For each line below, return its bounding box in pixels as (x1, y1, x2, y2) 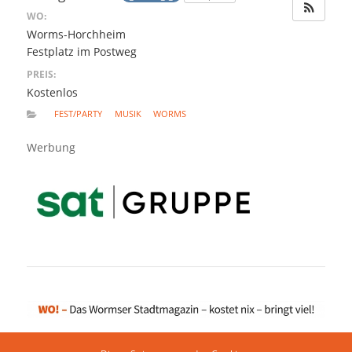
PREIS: (26, 67, 56, 81)
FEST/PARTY (54, 108, 103, 120)
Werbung (26, 140, 75, 156)
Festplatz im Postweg (26, 44, 137, 60)
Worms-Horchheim (26, 27, 126, 42)
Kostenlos (26, 84, 78, 100)
